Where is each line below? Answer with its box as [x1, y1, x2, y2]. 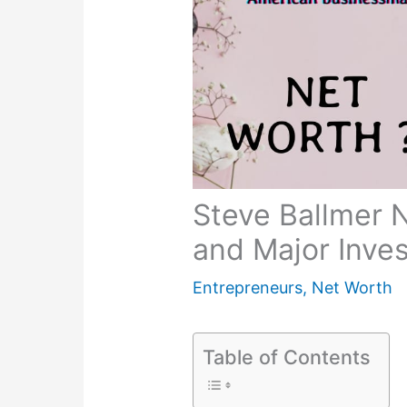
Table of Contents [203, 344, 372, 369]
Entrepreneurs [193, 278, 303, 298]
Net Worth [312, 278, 393, 298]
